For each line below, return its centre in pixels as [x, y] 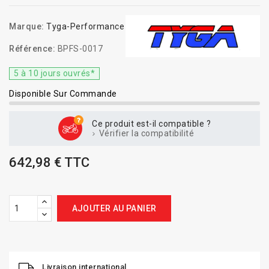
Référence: [32, 49]
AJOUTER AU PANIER [114, 208]
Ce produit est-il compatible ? [151, 124]
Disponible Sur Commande [63, 94]
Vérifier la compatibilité [145, 133]
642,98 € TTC [49, 162]
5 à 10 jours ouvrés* [54, 73]
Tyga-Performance [85, 26]
